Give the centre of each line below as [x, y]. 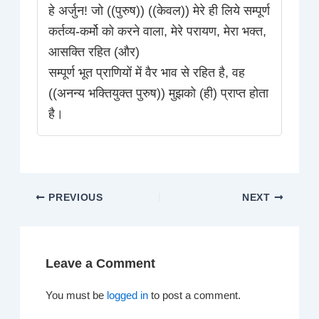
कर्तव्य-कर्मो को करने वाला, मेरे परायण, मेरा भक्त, [158, 32]
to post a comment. [195, 295]
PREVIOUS [74, 197]
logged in [128, 295]
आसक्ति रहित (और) [94, 52]
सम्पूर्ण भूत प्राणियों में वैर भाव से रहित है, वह [147, 73]
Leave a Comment [101, 263]
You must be [77, 295]
